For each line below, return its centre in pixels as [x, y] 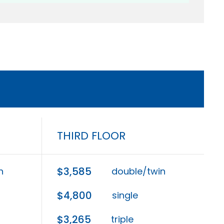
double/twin [138, 171]
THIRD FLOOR [91, 135]
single [125, 195]
